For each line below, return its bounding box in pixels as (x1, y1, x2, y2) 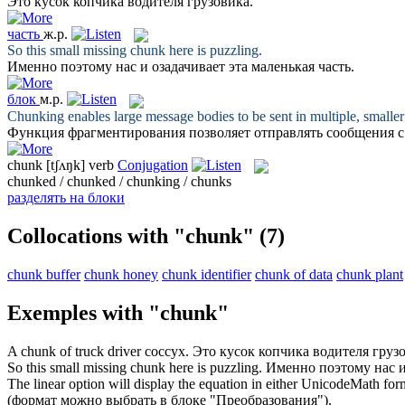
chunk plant (336, 266, 403, 282)
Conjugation (118, 156, 188, 173)
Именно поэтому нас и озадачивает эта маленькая (7, 59, 318, 75)
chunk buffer (7, 266, 80, 282)
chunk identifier (162, 266, 251, 282)
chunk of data (255, 266, 333, 282)
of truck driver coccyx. (56, 343, 189, 359)
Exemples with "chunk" (7, 300, 229, 325)
